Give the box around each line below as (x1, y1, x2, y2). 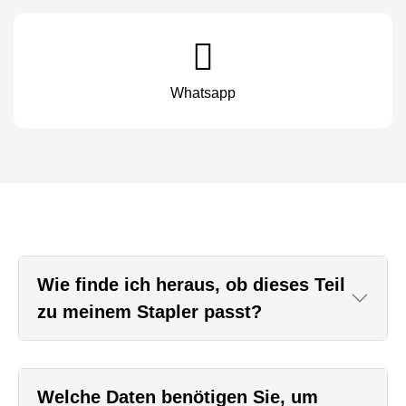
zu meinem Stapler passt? (37, 302, 262, 323)
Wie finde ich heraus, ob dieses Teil (37, 275, 345, 295)
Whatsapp (170, 85, 236, 101)
